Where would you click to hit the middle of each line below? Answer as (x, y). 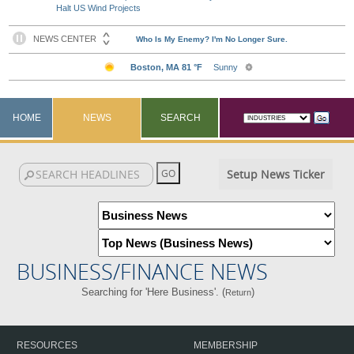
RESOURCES (47, 345)
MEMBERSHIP (226, 345)
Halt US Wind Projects (99, 8)
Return (239, 292)
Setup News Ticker (275, 174)
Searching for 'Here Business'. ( (154, 292)
